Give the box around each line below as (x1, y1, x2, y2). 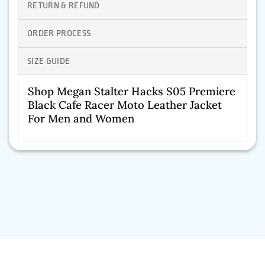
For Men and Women (28, 111, 134, 126)
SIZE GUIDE (27, 56, 70, 67)
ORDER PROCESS (27, 28, 91, 39)
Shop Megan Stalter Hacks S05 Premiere (28, 84, 235, 99)
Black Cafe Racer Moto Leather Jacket (28, 98, 222, 112)
